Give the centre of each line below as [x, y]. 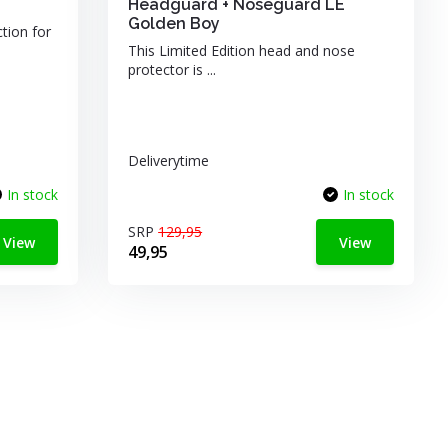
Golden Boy [174, 23]
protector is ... [172, 69]
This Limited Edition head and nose [242, 50]
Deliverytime [169, 160]
